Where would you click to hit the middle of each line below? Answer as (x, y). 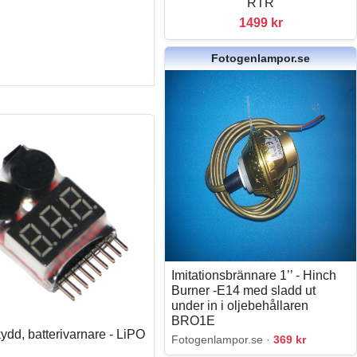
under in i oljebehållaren (240, 305)
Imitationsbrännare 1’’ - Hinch (254, 275)
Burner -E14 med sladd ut (244, 290)
